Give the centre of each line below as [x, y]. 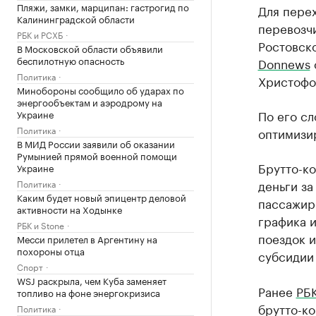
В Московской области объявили [90, 48]
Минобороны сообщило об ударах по [101, 89]
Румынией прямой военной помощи [97, 155]
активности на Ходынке [69, 208]
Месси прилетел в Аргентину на [87, 238]
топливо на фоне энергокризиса [89, 292]
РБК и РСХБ [40, 34]
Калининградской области [76, 18]
